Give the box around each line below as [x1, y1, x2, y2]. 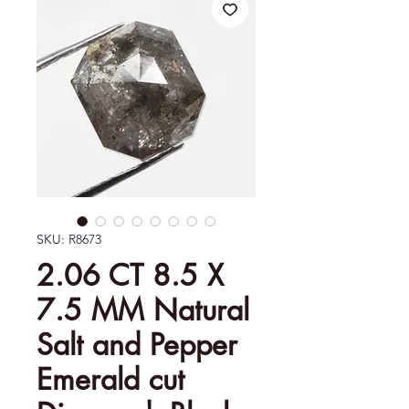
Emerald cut [37, 361, 184, 399]
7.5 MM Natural [37, 291, 249, 330]
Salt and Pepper [37, 326, 237, 364]
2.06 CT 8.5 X [37, 257, 224, 295]
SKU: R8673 [37, 231, 101, 248]
